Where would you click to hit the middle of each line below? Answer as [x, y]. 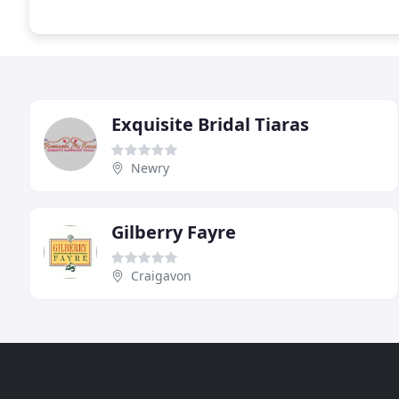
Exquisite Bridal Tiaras [210, 124]
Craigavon [161, 275]
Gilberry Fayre [174, 232]
